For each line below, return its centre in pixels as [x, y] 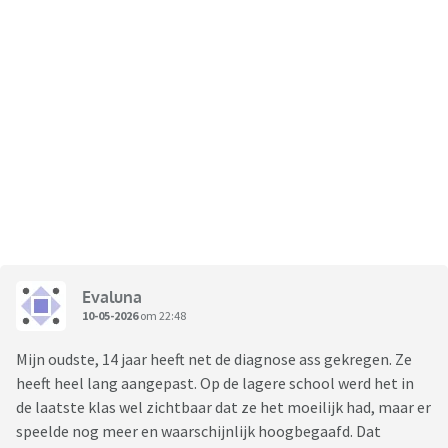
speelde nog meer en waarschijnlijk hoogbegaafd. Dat [198, 431]
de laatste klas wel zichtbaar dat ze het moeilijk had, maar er [223, 407]
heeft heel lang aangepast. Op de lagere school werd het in [215, 383]
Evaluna [112, 296]
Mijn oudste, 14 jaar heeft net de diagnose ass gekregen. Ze [214, 359]
